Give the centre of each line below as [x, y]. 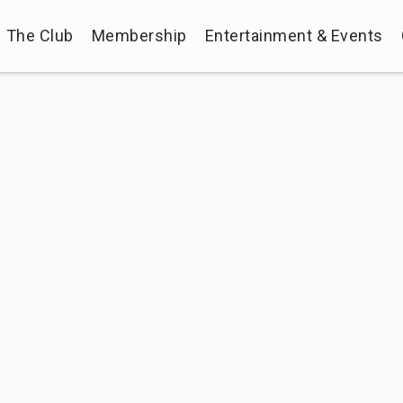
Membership [139, 36]
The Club [40, 36]
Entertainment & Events [294, 36]
